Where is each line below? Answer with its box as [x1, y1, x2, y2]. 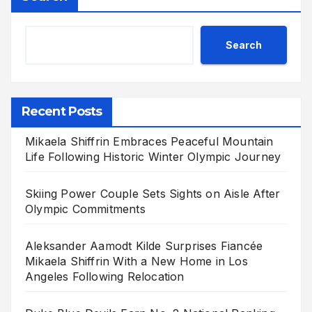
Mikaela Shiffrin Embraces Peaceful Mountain [25, 134, 274, 149]
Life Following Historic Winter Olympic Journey [25, 150, 281, 164]
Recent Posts [22, 104, 102, 120]
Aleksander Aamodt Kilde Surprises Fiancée [25, 239, 263, 253]
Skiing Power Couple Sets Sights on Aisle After [25, 187, 281, 201]
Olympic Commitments [25, 202, 146, 217]
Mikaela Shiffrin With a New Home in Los [25, 254, 248, 269]
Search [226, 38, 262, 51]
